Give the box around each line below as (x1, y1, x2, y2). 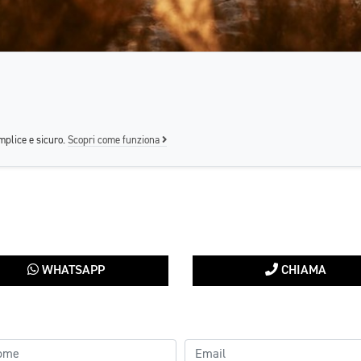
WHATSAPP (38, 264, 105, 277)
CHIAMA (277, 264, 326, 277)
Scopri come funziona (68, 135, 162, 146)
